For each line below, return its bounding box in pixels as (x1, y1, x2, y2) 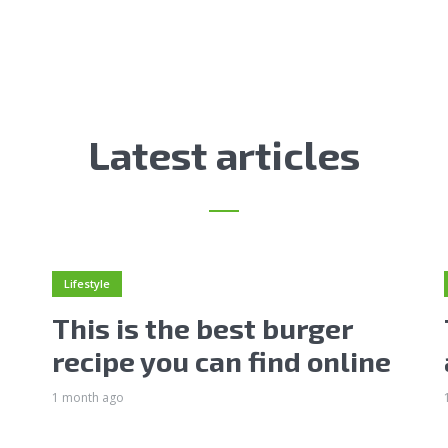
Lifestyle (63, 276, 110, 292)
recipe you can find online (51, 343, 391, 378)
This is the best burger (51, 310, 352, 345)
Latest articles (88, 130, 360, 178)
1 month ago (51, 388, 124, 406)
